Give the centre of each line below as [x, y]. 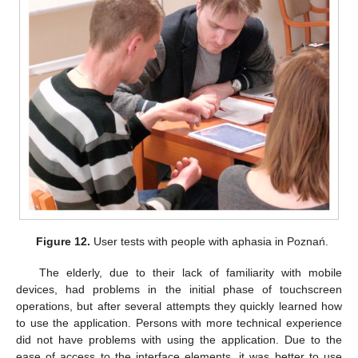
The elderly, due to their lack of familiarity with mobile [190, 272]
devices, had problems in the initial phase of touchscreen [179, 289]
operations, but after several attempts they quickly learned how [179, 306]
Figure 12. [64, 242]
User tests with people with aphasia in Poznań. [210, 242]
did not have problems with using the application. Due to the [179, 339]
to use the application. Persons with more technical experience [179, 322]
